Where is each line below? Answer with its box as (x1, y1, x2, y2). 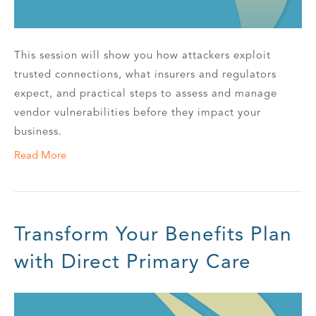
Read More (14, 148, 66, 162)
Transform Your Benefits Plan (14, 221, 292, 246)
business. (14, 124, 62, 138)
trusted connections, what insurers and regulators (14, 67, 276, 80)
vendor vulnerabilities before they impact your (14, 105, 261, 119)
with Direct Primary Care (14, 248, 251, 274)
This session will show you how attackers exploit (14, 48, 271, 61)
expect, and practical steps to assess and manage (14, 86, 277, 99)
